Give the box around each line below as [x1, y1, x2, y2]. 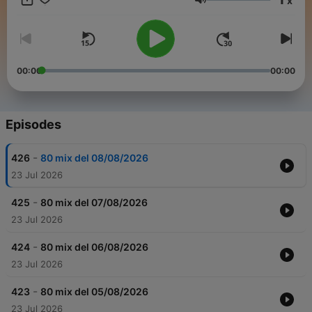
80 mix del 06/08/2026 [40, 241, 148, 253]
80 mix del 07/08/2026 [40, 196, 148, 209]
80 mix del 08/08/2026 [40, 152, 148, 164]
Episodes [6, 117, 61, 132]
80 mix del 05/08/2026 [40, 286, 148, 298]
